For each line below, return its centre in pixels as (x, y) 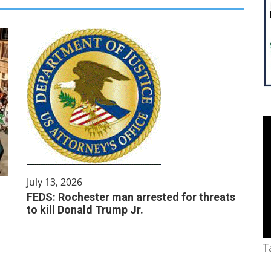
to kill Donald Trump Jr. (85, 210)
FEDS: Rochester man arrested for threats (131, 197)
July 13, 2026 (54, 182)
